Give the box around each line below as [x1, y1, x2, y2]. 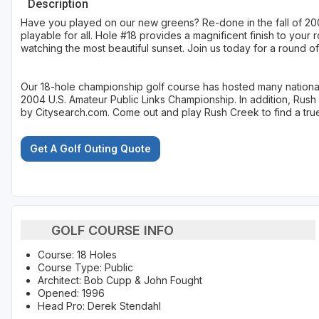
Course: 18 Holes [38, 249, 117, 261]
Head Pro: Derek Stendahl [38, 300, 161, 313]
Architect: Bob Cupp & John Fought [38, 274, 202, 287]
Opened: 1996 [38, 287, 105, 300]
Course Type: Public [38, 261, 133, 274]
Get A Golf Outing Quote [30, 142, 151, 155]
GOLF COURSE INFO [51, 222, 174, 238]
